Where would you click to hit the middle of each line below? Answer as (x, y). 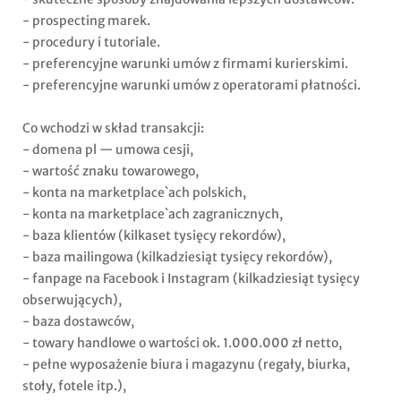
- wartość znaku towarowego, (111, 171)
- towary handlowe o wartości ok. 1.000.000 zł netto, (182, 343)
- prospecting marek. (86, 21)
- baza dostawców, (78, 322)
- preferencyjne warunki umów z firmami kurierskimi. (185, 64)
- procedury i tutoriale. (91, 43)
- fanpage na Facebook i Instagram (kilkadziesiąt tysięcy (191, 279)
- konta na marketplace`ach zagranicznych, (153, 214)
